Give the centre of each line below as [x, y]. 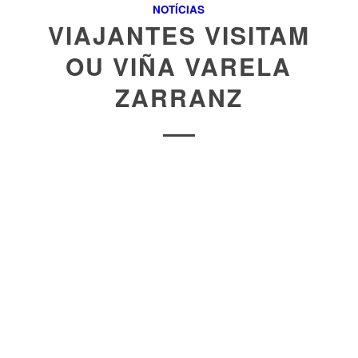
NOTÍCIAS [179, 10]
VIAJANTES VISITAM [179, 35]
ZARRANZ [179, 97]
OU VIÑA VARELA [179, 66]
